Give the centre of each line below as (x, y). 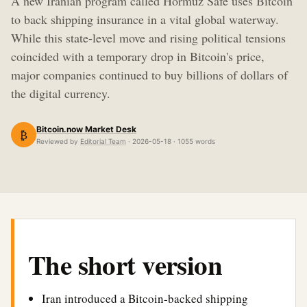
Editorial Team (103, 141)
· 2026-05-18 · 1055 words (171, 141)
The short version (125, 264)
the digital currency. (61, 93)
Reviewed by (58, 141)
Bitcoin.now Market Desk (86, 129)
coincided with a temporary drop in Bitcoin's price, (138, 56)
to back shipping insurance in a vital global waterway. (145, 19)
